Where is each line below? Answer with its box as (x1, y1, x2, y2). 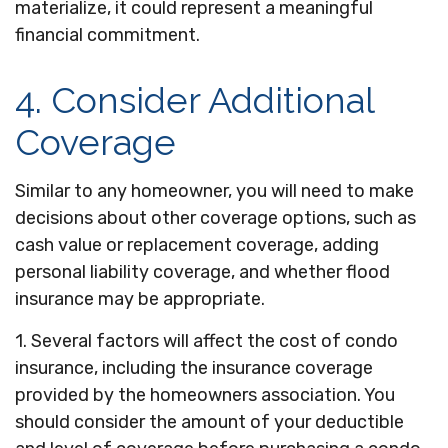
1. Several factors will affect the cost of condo (15, 330, 398, 352)
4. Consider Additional (15, 79, 374, 121)
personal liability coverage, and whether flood (15, 261, 390, 283)
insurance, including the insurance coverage (15, 357, 373, 379)
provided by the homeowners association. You (15, 384, 395, 406)
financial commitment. (15, 24, 200, 46)
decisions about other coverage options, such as (15, 207, 416, 229)
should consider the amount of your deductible (15, 411, 404, 433)
